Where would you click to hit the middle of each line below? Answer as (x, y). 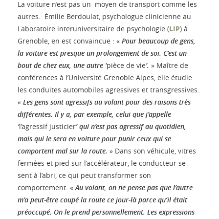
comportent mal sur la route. (64, 151)
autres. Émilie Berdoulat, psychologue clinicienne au (104, 17)
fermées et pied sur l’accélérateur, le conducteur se (102, 163)
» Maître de (170, 66)
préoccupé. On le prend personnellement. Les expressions (106, 212)
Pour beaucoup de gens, (159, 41)
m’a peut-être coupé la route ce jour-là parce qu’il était (102, 200)
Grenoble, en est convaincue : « (70, 41)
